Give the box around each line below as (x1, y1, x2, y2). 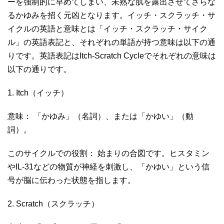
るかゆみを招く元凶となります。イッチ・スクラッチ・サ (7, 10, 215, 19)
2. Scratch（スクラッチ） (7, 199, 101, 208)
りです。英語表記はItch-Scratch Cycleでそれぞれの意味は (7, 51, 216, 60)
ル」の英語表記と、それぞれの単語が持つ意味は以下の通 (7, 37, 215, 46)
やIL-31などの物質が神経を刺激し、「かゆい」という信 (7, 162, 209, 171)
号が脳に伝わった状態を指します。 (7, 175, 137, 184)
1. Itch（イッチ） (7, 88, 70, 97)
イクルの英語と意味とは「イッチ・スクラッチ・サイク (7, 24, 207, 33)
